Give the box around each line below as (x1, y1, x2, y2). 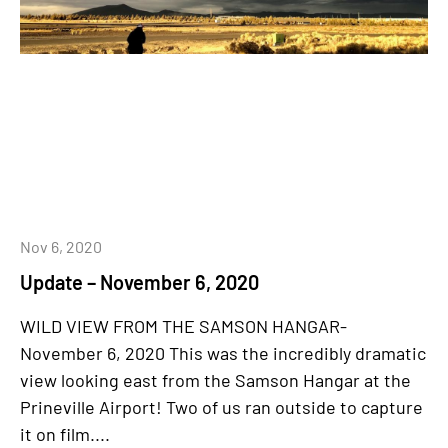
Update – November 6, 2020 (20, 269, 259, 294)
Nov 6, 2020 (20, 236, 102, 256)
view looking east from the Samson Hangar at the (20, 368, 411, 391)
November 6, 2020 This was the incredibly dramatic (20, 341, 426, 364)
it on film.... (20, 422, 110, 445)
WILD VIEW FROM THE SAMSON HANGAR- (20, 314, 347, 337)
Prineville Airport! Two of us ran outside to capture (20, 395, 423, 418)
